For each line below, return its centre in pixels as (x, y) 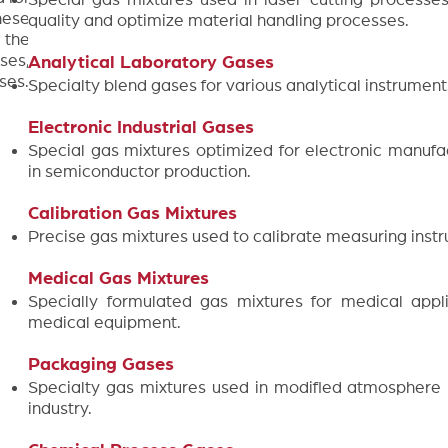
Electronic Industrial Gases (141, 128)
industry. (60, 408)
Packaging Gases (101, 365)
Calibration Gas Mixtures (132, 214)
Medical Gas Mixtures (118, 279)
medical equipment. (104, 322)
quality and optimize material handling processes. (218, 20)
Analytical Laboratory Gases (151, 63)
